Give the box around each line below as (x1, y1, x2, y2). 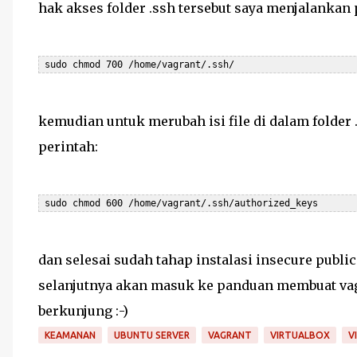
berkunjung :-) (38, 303, 128, 319)
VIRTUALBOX (270, 330, 330, 340)
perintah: (38, 139, 98, 155)
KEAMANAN (45, 330, 96, 340)
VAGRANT (208, 330, 252, 340)
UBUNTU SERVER (114, 330, 190, 340)
